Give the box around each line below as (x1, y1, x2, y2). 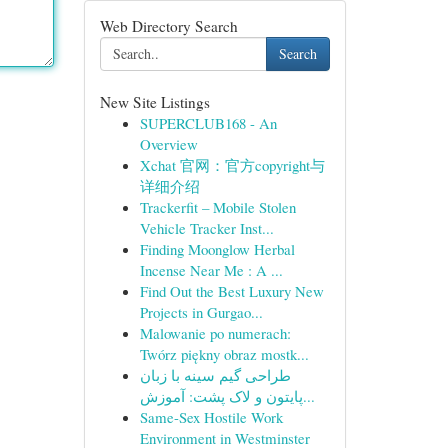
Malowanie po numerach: (139, 323, 291, 343)
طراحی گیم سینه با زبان (139, 365, 291, 385)
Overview (139, 134, 198, 154)
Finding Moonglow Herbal (139, 239, 295, 259)
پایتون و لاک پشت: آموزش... (302, 386, 315, 406)
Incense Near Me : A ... (139, 260, 283, 280)
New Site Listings (99, 92, 210, 112)
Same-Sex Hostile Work (139, 407, 283, 427)
